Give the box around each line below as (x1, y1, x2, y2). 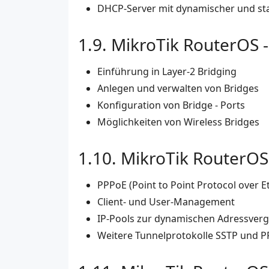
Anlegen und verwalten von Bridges (97, 82, 259, 95)
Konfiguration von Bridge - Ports (97, 98, 245, 112)
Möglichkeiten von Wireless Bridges (97, 115, 259, 129)
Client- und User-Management (97, 195, 235, 209)
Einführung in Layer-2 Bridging (97, 65, 237, 79)
